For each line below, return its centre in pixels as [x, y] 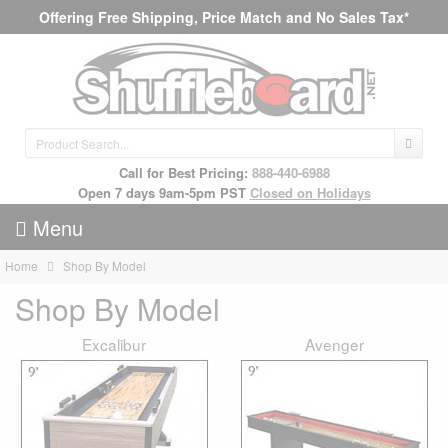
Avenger [334, 344]
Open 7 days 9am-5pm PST [161, 192]
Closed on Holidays [310, 192]
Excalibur [114, 344]
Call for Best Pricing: [185, 172]
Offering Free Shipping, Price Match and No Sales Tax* [224, 17]
